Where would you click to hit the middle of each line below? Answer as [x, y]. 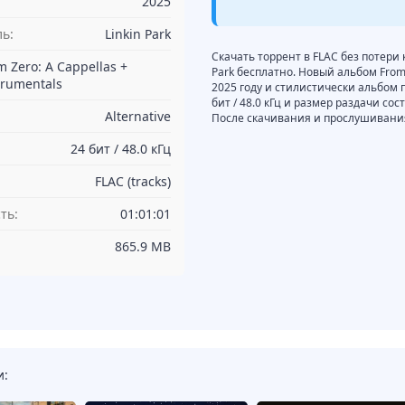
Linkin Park [138, 33]
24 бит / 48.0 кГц [121, 148]
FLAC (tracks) [133, 181]
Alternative [138, 116]
